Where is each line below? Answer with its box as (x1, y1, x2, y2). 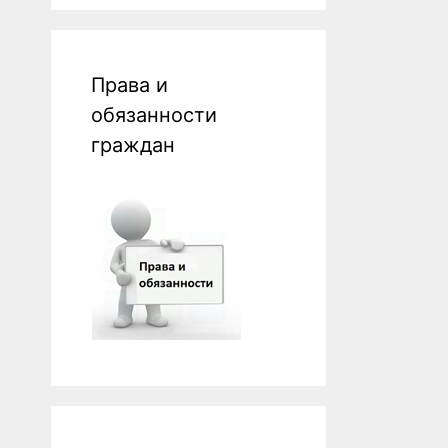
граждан (91, 133, 175, 158)
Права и (91, 73, 168, 98)
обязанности (91, 103, 217, 128)
